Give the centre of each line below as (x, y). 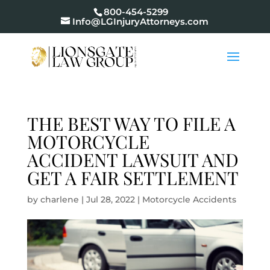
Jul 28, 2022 (110, 199)
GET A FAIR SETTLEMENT (133, 178)
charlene (59, 199)
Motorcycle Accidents (189, 199)
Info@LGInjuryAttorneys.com (141, 22)
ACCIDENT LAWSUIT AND (133, 160)
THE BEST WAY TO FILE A (131, 124)
